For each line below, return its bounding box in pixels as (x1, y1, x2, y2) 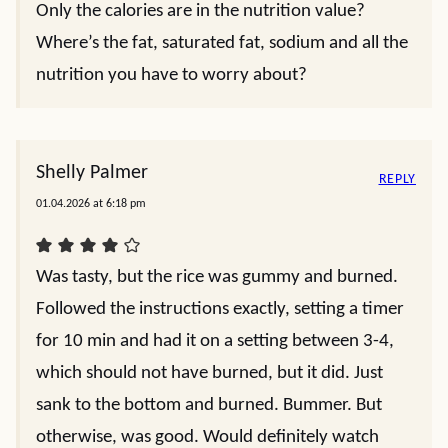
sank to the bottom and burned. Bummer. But (36, 395, 382, 415)
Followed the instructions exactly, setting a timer (36, 299, 404, 319)
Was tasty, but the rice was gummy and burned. (36, 267, 398, 287)
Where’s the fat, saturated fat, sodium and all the (36, 33, 408, 53)
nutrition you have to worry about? (36, 65, 307, 85)
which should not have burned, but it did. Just (36, 363, 383, 383)
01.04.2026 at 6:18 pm (36, 197, 146, 210)
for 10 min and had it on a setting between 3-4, (36, 331, 394, 351)
